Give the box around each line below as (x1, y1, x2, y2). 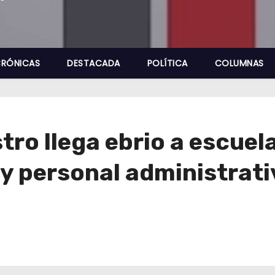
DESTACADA (67, 57, 120, 69)
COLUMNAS (214, 57, 264, 69)
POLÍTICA (147, 57, 188, 69)
